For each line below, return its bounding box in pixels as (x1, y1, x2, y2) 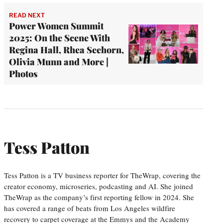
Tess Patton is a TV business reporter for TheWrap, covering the (4, 170, 201, 180)
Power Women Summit (9, 20, 104, 32)
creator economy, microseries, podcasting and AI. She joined (4, 181, 193, 191)
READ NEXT (9, 11, 45, 19)
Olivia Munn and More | (9, 56, 109, 68)
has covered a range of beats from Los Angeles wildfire (4, 203, 175, 213)
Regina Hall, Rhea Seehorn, (9, 44, 124, 56)
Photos (9, 68, 38, 80)
